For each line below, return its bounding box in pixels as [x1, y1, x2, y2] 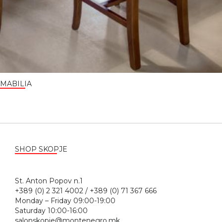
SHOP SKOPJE [15, 144, 67, 154]
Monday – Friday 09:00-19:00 [15, 196, 115, 205]
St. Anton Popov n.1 [15, 176, 192, 185]
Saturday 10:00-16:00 [15, 206, 88, 215]
